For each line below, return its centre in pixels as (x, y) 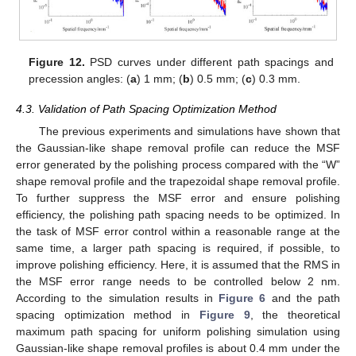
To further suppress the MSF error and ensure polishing (178, 198)
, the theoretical (295, 315)
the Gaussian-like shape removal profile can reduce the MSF (178, 148)
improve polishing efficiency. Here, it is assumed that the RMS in (178, 265)
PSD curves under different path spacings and (209, 62)
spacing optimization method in (108, 315)
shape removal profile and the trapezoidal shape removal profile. (178, 182)
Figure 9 (224, 315)
